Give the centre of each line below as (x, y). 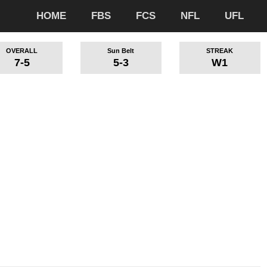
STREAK (220, 51)
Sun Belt (121, 51)
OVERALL (22, 51)
